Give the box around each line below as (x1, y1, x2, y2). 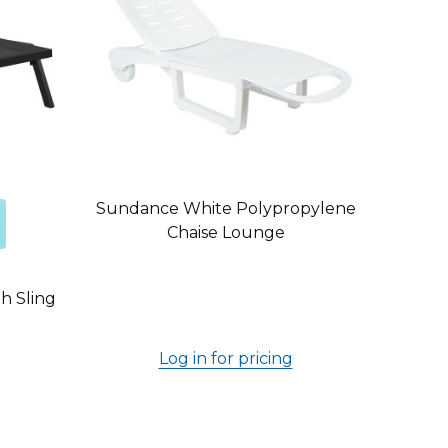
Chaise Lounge (166, 223, 285, 242)
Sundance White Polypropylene (95, 199, 356, 218)
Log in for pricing (158, 349, 293, 368)
